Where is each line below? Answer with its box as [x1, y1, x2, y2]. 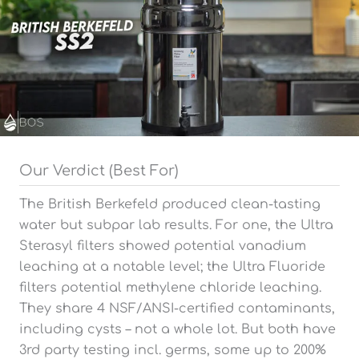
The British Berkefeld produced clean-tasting [19, 196, 321, 212]
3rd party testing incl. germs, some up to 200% [19, 342, 326, 357]
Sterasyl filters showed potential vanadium [19, 238, 306, 253]
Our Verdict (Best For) [19, 162, 179, 179]
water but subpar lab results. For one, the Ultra [19, 217, 333, 232]
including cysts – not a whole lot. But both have [19, 321, 336, 337]
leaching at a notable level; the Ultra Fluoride [19, 259, 325, 274]
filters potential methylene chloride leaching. [19, 280, 321, 295]
